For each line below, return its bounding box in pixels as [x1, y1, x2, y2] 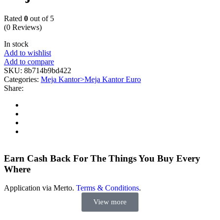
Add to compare [4, 57, 54, 66]
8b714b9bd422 [24, 66, 71, 75]
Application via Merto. [4, 184, 76, 192]
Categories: [4, 75, 41, 83]
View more [93, 198, 127, 206]
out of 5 [28, 14, 54, 23]
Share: [4, 83, 24, 92]
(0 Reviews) [4, 23, 42, 31]
